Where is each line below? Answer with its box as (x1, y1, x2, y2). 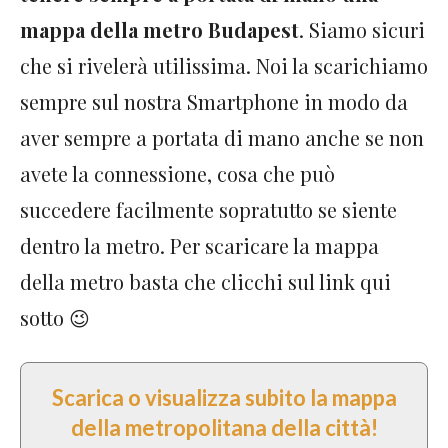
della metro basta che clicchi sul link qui (20, 267, 391, 295)
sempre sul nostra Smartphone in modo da (20, 87, 408, 115)
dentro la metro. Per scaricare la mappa (20, 231, 379, 259)
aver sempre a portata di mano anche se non (20, 123, 424, 151)
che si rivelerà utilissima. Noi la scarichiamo (20, 51, 428, 79)
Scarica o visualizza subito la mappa (51, 383, 397, 411)
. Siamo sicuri (299, 15, 425, 43)
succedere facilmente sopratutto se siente (20, 195, 397, 223)
